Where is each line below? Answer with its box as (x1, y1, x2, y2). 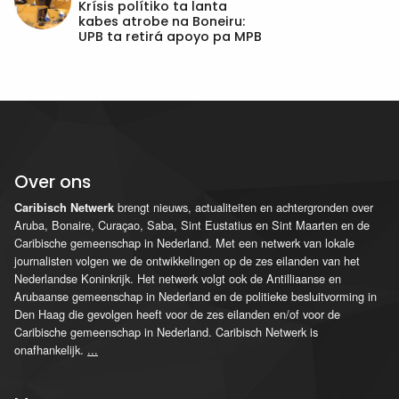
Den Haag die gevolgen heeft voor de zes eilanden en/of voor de (14, 305, 340, 322)
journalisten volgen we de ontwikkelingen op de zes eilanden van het (14, 251, 360, 269)
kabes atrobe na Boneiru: (78, 12, 245, 30)
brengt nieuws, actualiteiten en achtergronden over (114, 198, 373, 216)
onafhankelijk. (14, 340, 87, 358)
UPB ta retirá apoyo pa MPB (78, 27, 262, 45)
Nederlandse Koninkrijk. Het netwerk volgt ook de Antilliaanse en (14, 269, 341, 287)
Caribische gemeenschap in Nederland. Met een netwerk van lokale (14, 233, 354, 251)
